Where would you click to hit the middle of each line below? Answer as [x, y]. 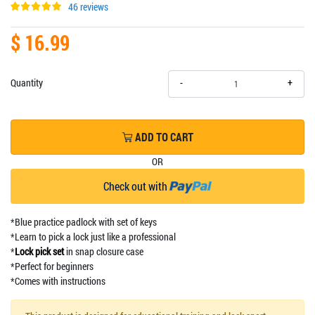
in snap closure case [104, 251]
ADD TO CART [163, 137]
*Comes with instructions [58, 281]
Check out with [136, 186]
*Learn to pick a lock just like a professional [93, 236]
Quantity [27, 82]
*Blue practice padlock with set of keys [84, 221]
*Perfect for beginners [52, 266]
